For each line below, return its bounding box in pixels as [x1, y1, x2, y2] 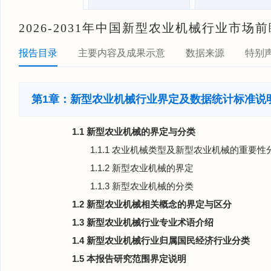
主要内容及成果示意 [78, 48, 165, 58]
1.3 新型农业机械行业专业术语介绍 [72, 217, 214, 227]
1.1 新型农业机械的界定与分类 [72, 126, 195, 137]
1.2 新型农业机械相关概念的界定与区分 [72, 199, 232, 209]
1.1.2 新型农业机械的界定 [90, 163, 194, 173]
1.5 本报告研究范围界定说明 [72, 253, 186, 264]
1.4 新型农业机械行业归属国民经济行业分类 [72, 235, 250, 246]
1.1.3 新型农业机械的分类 [90, 181, 194, 191]
